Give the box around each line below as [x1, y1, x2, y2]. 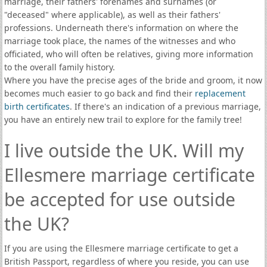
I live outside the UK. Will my [4, 138, 244, 163]
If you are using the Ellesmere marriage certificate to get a [4, 243, 238, 254]
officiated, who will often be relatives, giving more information [4, 48, 253, 60]
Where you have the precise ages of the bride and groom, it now [4, 74, 262, 86]
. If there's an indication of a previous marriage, [69, 101, 261, 112]
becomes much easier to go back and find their [4, 88, 195, 99]
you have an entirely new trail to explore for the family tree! [4, 114, 242, 125]
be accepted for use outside [4, 187, 235, 212]
